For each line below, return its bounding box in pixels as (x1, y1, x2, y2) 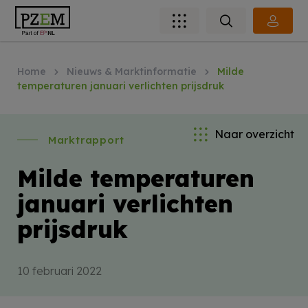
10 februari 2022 (16, 263, 102, 278)
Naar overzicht (214, 127, 294, 141)
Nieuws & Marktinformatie (66, 65, 197, 78)
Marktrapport (47, 133, 124, 146)
